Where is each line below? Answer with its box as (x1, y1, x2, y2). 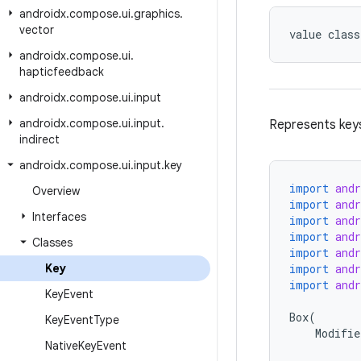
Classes (32, 235, 73, 250)
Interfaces (32, 210, 86, 224)
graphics (134, 6, 180, 21)
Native (45, 338, 78, 353)
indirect (19, 132, 60, 147)
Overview (32, 184, 80, 198)
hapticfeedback (19, 64, 104, 79)
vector (19, 23, 54, 37)
